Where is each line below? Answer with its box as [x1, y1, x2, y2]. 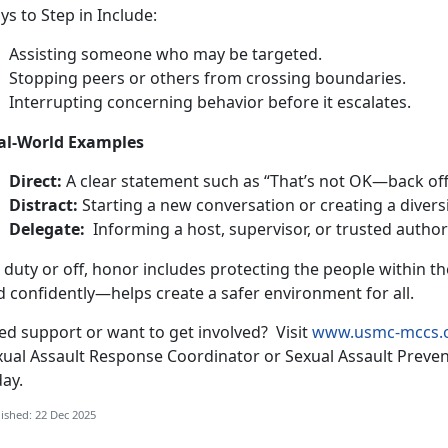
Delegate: [9, 217, 85, 240]
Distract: [9, 193, 78, 216]
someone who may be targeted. [77, 42, 326, 65]
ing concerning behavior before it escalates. [79, 90, 415, 113]
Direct [9, 169, 57, 192]
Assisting [9, 42, 77, 65]
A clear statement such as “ [66, 169, 270, 192]
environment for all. [264, 281, 418, 304]
